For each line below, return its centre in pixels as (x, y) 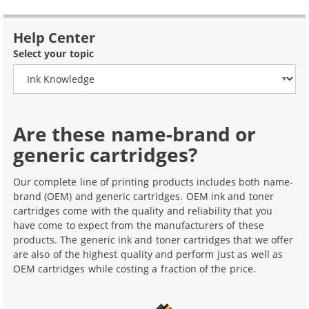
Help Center (54, 38)
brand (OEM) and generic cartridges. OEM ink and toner (143, 196)
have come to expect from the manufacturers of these (139, 225)
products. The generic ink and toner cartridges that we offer (153, 239)
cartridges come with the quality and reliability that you (143, 210)
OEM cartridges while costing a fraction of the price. (134, 268)
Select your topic (53, 53)
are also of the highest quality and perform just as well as (148, 254)
